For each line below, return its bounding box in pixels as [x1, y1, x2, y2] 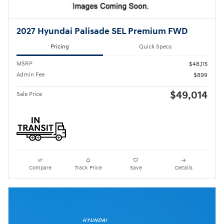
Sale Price [16, 90, 42, 98]
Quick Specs [139, 42, 171, 50]
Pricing [50, 42, 69, 50]
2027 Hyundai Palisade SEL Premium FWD [16, 25, 187, 37]
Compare [29, 164, 52, 171]
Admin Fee [16, 71, 44, 79]
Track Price [74, 164, 102, 171]
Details [174, 164, 192, 171]
